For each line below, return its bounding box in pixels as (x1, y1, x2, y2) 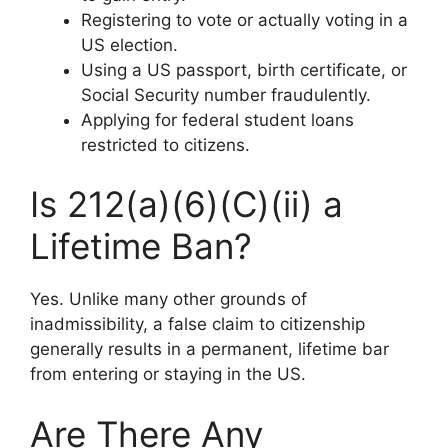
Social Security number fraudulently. (81, 84, 371, 105)
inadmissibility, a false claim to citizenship (30, 314, 365, 334)
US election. (81, 34, 178, 55)
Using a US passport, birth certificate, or (81, 59, 407, 80)
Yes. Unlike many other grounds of (30, 289, 307, 309)
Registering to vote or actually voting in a (81, 9, 408, 30)
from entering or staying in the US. (30, 364, 306, 384)
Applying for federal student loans (81, 109, 354, 130)
